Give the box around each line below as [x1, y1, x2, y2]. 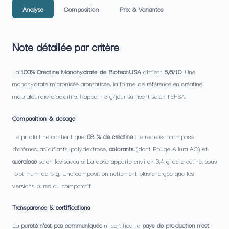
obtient [141, 66, 164, 77]
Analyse [22, 3, 43, 14]
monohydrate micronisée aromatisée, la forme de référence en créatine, [12, 79, 203, 89]
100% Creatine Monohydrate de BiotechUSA [21, 66, 141, 77]
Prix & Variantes [120, 3, 163, 14]
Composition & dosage [12, 113, 75, 123]
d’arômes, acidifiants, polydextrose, [12, 143, 109, 153]
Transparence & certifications [12, 202, 90, 212]
